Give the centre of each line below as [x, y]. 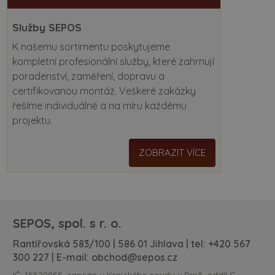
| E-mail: [70, 257]
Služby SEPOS [47, 28]
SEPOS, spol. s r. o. [67, 223]
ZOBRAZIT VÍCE [172, 153]
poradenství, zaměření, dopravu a [88, 76]
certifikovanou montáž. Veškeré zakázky [104, 91]
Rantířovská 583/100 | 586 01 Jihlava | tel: [110, 243]
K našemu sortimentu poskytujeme [91, 47]
